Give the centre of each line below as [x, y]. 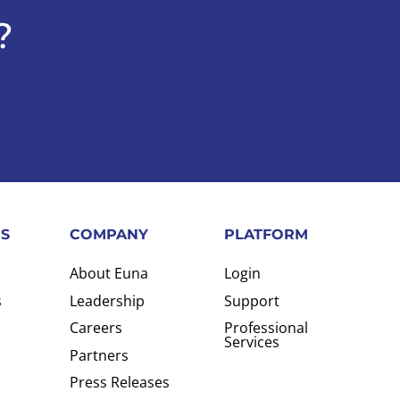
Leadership [108, 300]
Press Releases [120, 383]
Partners [100, 355]
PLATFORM [267, 235]
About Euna [109, 274]
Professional [267, 328]
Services [252, 342]
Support [252, 300]
